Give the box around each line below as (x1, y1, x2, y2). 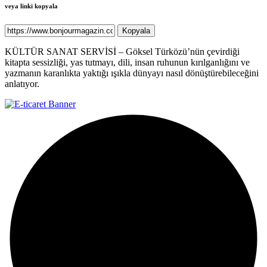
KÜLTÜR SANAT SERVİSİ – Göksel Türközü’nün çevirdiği (5, 46, 240, 57)
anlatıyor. (5, 79, 42, 89)
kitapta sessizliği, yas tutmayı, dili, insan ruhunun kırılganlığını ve (5, 57, 250, 68)
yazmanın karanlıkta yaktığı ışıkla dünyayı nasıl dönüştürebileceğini (5, 68, 259, 79)
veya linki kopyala (5, 2, 58, 10)
